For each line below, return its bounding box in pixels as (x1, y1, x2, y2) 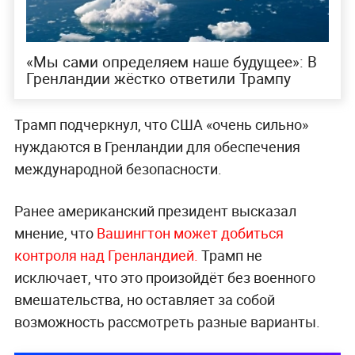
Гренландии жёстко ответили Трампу (25, 67, 291, 89)
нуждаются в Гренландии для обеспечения (13, 136, 300, 156)
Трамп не (197, 245, 262, 265)
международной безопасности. (13, 158, 222, 178)
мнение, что (13, 223, 97, 242)
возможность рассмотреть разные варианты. (13, 311, 320, 331)
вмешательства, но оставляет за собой (13, 289, 275, 309)
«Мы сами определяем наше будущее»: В (25, 51, 317, 72)
